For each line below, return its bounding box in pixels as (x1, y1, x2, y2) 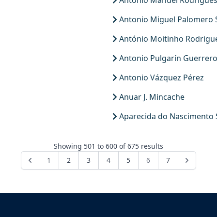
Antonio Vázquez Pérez (117, 72, 204, 83)
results (139, 141, 163, 151)
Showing (54, 141, 84, 151)
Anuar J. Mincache (117, 92, 185, 102)
